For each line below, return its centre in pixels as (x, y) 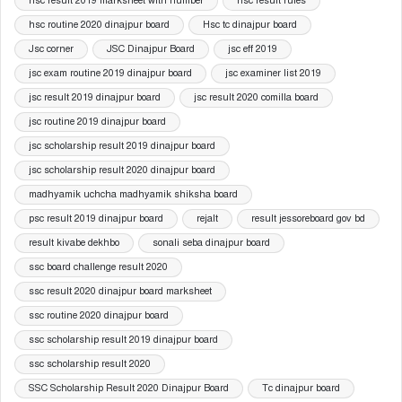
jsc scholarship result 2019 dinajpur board (122, 146)
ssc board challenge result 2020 (98, 267)
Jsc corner (51, 49)
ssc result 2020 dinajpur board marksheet (120, 292)
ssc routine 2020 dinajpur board (99, 316)
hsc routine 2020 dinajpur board (99, 25)
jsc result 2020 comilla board (256, 98)
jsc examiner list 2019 (273, 74)
